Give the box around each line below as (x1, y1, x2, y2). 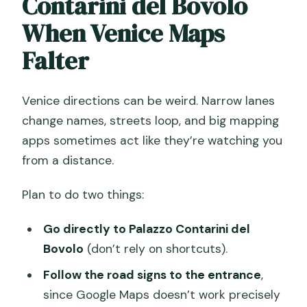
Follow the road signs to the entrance (42, 267, 261, 283)
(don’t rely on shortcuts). (83, 241, 228, 256)
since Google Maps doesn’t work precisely (42, 287, 280, 303)
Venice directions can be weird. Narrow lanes (22, 93, 275, 108)
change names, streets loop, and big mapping (22, 112, 280, 128)
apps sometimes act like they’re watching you (22, 132, 283, 148)
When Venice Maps (22, 16, 225, 51)
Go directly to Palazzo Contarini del (42, 221, 250, 236)
